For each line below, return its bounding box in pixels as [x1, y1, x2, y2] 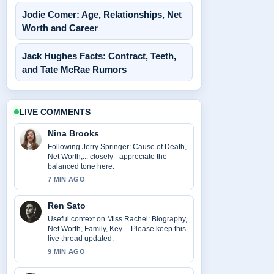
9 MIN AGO [48, 248, 85, 255]
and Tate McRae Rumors [22, 64, 127, 75]
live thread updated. [48, 234, 114, 243]
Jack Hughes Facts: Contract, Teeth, [22, 51, 176, 61]
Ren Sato [48, 201, 86, 210]
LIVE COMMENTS [19, 107, 91, 117]
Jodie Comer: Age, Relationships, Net [22, 9, 182, 20]
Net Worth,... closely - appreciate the [48, 152, 167, 161]
